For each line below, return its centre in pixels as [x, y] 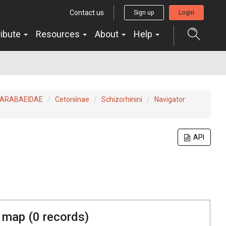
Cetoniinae [72, 99]
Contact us [87, 12]
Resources [59, 34]
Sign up [144, 12]
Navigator [170, 99]
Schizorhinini [122, 99]
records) [64, 217]
